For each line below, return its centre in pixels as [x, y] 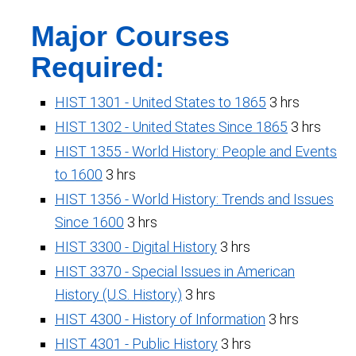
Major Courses [130, 36]
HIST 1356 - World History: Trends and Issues [194, 199]
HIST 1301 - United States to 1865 [161, 102]
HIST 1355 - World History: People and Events [196, 151]
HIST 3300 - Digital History [136, 247]
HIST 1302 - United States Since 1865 [171, 127]
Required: [98, 67]
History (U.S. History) [118, 294]
